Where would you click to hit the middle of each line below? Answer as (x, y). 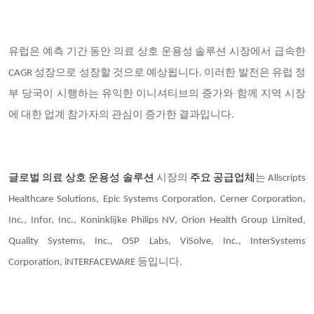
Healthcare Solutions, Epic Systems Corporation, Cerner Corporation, (157, 199)
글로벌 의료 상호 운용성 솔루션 (82, 178)
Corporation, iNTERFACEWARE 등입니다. (95, 262)
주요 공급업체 (222, 178)
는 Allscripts (280, 178)
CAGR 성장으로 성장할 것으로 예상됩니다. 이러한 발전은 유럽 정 (157, 73)
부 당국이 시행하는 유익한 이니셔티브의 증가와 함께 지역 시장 (157, 94)
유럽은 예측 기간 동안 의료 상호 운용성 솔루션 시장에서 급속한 (157, 52)
